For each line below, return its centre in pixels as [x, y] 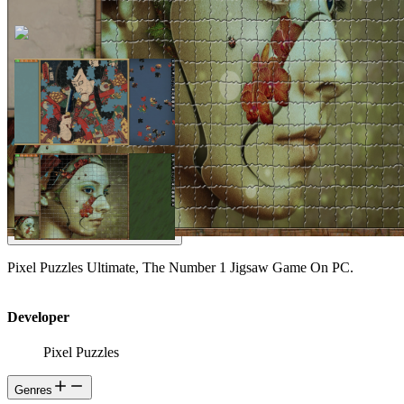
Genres [33, 390]
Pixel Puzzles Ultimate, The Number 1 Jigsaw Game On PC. [180, 267]
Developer [38, 317]
